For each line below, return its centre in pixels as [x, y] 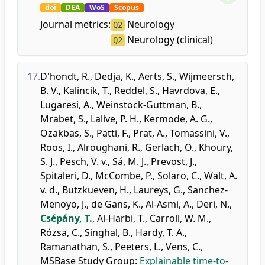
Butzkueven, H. [96, 190]
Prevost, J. [173, 161]
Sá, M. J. [129, 161]
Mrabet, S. [63, 119]
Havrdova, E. [190, 91]
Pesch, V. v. [84, 161]
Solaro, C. [178, 176]
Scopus [127, 7]
